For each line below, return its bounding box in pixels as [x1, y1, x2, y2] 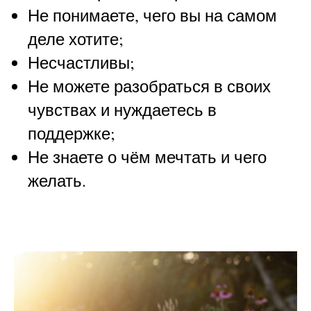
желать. [28, 169, 86, 192]
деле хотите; [28, 28, 124, 51]
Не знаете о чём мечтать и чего [28, 146, 267, 169]
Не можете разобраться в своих [28, 75, 271, 98]
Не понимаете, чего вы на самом [28, 4, 277, 27]
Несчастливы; [28, 51, 135, 74]
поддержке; [28, 122, 115, 145]
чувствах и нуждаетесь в [28, 99, 217, 121]
